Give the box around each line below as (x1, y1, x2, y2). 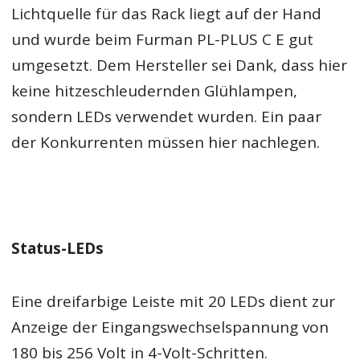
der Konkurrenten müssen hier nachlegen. (11, 131, 321, 153)
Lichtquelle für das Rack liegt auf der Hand (11, 2, 322, 24)
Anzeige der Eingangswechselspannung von (11, 317, 329, 338)
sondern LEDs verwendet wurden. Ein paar (11, 105, 322, 127)
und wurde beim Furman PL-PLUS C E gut (11, 28, 314, 50)
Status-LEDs (11, 238, 104, 260)
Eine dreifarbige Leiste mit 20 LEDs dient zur (11, 291, 336, 313)
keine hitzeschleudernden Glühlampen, (11, 80, 298, 101)
